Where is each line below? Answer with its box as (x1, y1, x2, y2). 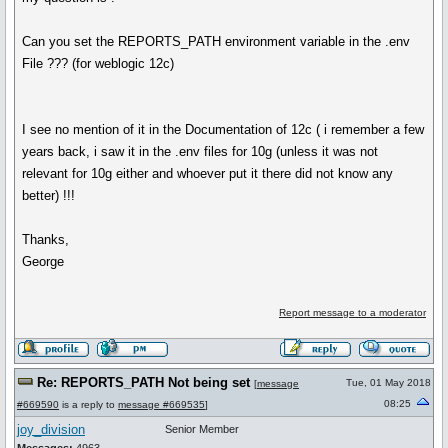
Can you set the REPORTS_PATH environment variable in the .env (22, 34, 411, 49)
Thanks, (22, 232, 70, 247)
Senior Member (165, 423, 239, 435)
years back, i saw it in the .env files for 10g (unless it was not (22, 144, 379, 159)
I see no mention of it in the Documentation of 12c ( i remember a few (22, 122, 425, 137)
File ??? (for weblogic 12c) (22, 56, 175, 71)
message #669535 (118, 399, 205, 410)
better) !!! (22, 188, 76, 203)
